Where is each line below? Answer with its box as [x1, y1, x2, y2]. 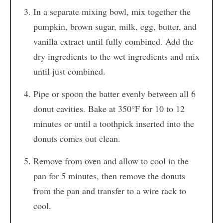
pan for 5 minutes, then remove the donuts [33, 170, 185, 182]
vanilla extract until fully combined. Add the [33, 35, 194, 48]
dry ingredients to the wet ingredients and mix [33, 50, 200, 63]
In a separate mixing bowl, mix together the [33, 5, 191, 18]
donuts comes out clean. [33, 132, 120, 145]
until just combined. [33, 65, 106, 78]
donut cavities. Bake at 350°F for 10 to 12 [33, 103, 185, 115]
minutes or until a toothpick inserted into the [33, 117, 194, 130]
